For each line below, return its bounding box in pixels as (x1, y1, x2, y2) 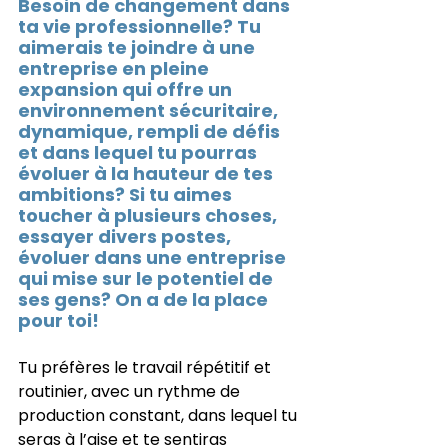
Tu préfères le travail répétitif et (18, 355, 275, 379)
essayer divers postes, (18, 223, 235, 249)
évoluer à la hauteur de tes (18, 160, 277, 186)
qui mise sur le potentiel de (18, 265, 277, 291)
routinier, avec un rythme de (18, 379, 244, 403)
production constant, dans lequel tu (18, 403, 301, 427)
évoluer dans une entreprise (18, 244, 290, 270)
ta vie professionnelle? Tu (18, 13, 265, 39)
